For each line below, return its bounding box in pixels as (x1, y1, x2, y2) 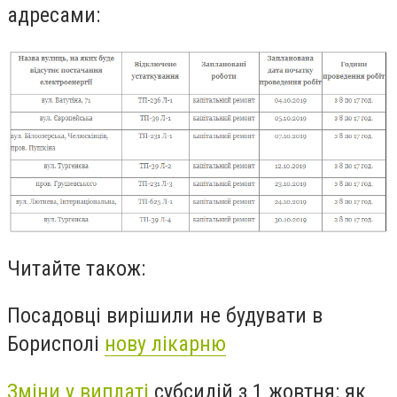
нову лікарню (105, 331, 226, 357)
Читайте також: (7, 255, 145, 281)
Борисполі (7, 331, 105, 357)
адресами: (7, 3, 100, 27)
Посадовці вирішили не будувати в (7, 303, 323, 329)
